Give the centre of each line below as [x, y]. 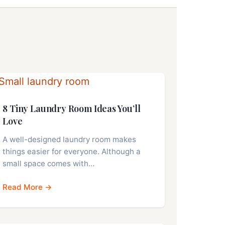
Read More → [28, 187]
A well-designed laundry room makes [70, 140]
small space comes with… [49, 164]
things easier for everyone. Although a [72, 152]
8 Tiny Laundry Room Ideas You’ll [72, 109]
